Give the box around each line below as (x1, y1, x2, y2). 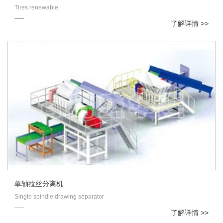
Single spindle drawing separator (14, 193, 104, 201)
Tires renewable (14, 4, 58, 11)
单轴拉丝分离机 (14, 180, 63, 188)
